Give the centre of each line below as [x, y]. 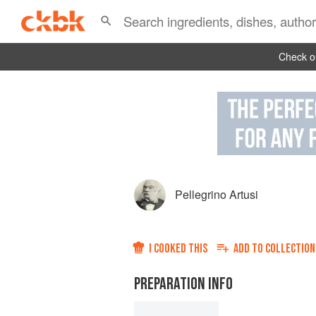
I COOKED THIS [178, 249]
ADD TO [249, 249]
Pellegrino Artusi [217, 195]
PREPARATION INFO [183, 284]
